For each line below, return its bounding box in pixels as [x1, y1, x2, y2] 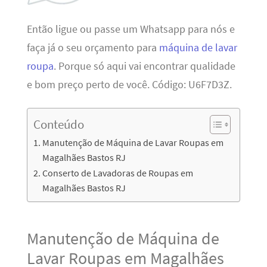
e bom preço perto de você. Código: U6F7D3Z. [26, 78, 232, 92]
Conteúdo [33, 116, 84, 132]
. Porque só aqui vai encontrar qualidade [53, 60, 235, 73]
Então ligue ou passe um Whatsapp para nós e [26, 23, 235, 36]
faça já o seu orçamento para [26, 41, 159, 55]
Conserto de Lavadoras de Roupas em [42, 166, 193, 179]
